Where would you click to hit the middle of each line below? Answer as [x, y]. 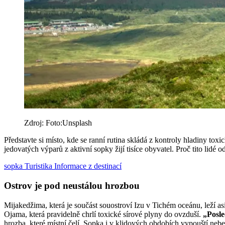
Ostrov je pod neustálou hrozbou [72, 186]
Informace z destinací [88, 166]
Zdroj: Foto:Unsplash [58, 123]
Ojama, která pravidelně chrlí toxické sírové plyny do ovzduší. [103, 214]
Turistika [39, 166]
